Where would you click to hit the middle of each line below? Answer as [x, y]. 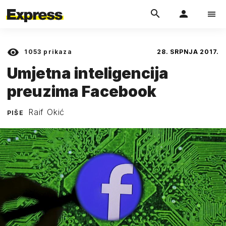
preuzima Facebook [82, 91]
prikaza [57, 52]
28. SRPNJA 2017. [188, 52]
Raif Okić [47, 112]
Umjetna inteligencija [88, 73]
